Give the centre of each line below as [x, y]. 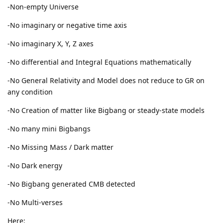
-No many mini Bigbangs [49, 128]
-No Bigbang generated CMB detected [71, 184]
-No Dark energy [35, 165]
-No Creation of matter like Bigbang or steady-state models [106, 110]
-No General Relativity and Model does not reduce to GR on [106, 80]
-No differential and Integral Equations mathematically [99, 62]
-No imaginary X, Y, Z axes [51, 43]
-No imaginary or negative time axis [67, 25]
